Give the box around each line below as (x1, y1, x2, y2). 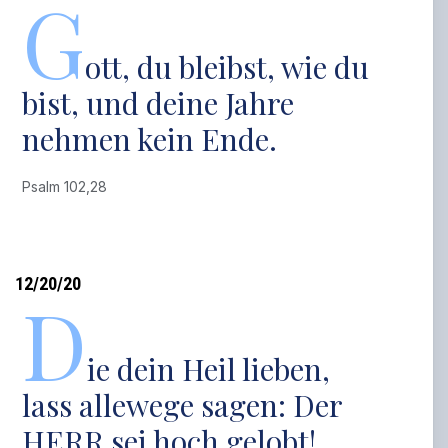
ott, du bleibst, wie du (85, 47, 370, 87)
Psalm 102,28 (22, 178, 116, 195)
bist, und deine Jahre (22, 83, 295, 123)
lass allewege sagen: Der (22, 385, 343, 425)
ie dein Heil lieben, (87, 349, 331, 389)
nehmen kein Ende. (22, 119, 278, 159)
